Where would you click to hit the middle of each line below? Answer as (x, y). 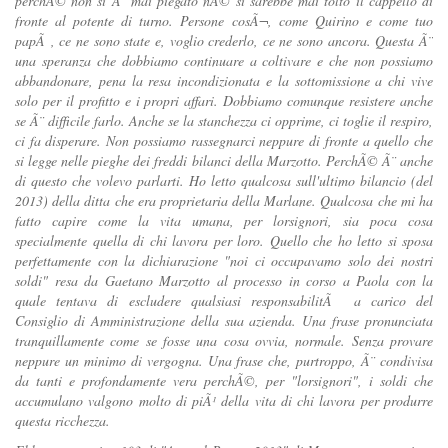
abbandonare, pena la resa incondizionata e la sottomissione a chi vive (224, 81)
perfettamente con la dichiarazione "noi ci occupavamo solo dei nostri (224, 261)
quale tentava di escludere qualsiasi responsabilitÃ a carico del (224, 301)
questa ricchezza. (62, 421)
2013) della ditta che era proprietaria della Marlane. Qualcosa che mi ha (224, 201)
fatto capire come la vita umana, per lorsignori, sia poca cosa (224, 221)
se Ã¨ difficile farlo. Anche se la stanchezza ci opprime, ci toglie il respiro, (224, 121)
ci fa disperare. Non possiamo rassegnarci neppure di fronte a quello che (224, 141)
